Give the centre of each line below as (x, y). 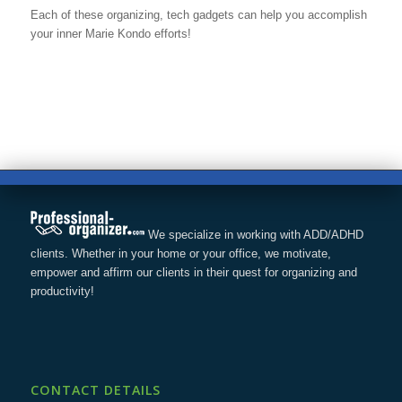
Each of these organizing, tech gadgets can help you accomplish (198, 14)
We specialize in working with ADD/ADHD (253, 234)
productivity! (62, 291)
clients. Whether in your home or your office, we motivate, (180, 253)
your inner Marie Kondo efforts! (110, 33)
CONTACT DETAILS (95, 390)
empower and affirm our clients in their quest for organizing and (193, 272)
